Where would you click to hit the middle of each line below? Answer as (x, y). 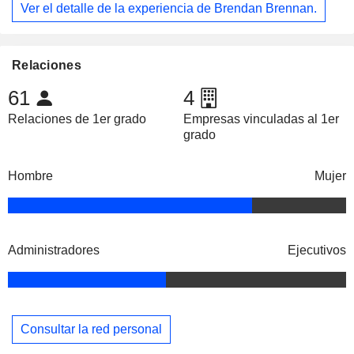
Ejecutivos (317, 250)
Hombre (30, 176)
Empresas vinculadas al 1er (261, 119)
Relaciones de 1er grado (77, 119)
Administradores (54, 250)
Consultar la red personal (91, 329)
